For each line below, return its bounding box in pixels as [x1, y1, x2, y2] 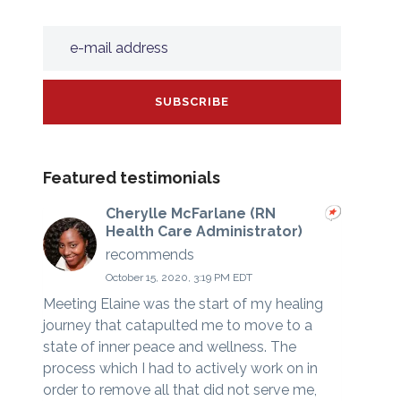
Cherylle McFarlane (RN [105, 205, 276, 223]
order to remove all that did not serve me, [42, 380, 317, 398]
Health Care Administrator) [105, 223, 303, 241]
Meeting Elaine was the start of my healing [42, 294, 323, 312]
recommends [105, 245, 194, 263]
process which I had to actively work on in [42, 359, 318, 377]
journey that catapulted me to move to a [42, 316, 312, 334]
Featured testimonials [42, 168, 220, 188]
